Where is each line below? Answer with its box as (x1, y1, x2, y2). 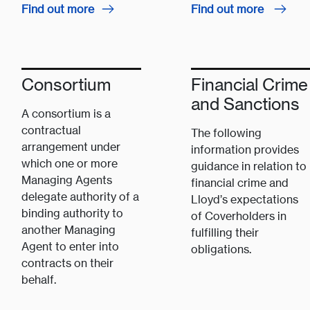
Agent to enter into (21, 239, 119, 254)
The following (190, 126, 262, 140)
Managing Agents (21, 173, 112, 188)
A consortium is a (21, 107, 111, 121)
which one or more (21, 156, 118, 171)
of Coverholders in (190, 209, 286, 224)
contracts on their (21, 256, 113, 271)
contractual (21, 123, 81, 138)
